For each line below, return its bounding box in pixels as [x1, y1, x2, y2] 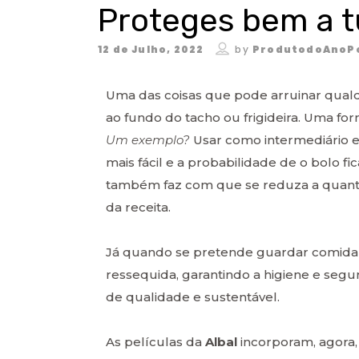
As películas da [106, 333, 205, 349]
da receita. [106, 199, 171, 215]
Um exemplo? [106, 131, 190, 147]
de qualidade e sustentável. [106, 288, 280, 305]
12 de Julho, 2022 [98, 42, 204, 56]
